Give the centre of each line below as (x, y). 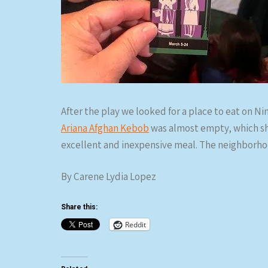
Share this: (79, 207)
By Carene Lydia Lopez (109, 176)
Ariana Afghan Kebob (105, 128)
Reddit (135, 224)
